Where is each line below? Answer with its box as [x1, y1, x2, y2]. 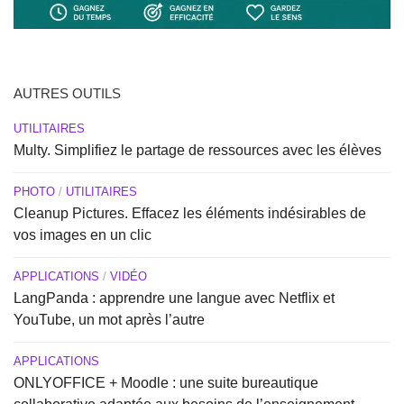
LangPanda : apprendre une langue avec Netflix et [14, 290, 335, 307]
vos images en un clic [14, 227, 151, 243]
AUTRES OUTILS [14, 86, 121, 102]
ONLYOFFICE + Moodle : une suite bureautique [14, 375, 318, 391]
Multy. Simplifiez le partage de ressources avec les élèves [14, 142, 381, 159]
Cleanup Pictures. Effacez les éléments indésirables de [14, 206, 366, 222]
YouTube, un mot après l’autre [14, 312, 205, 328]
